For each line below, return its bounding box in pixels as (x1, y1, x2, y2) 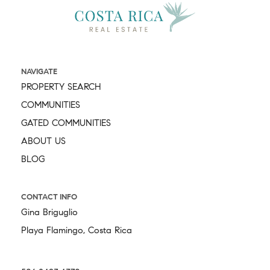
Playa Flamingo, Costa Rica (21, 226, 132, 236)
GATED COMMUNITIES (21, 119, 111, 128)
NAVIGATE (21, 67, 57, 76)
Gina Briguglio (21, 208, 78, 218)
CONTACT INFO (21, 193, 77, 201)
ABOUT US (21, 137, 66, 146)
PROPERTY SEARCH (21, 83, 101, 92)
